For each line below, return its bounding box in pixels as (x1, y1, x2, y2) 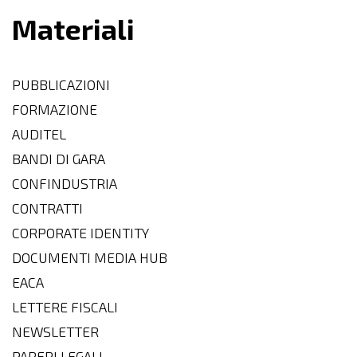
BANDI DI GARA (12, 151, 105, 167)
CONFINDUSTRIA (12, 175, 117, 192)
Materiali (12, 12, 135, 45)
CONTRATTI (12, 200, 83, 217)
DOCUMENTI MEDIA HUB (12, 249, 167, 266)
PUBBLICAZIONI (12, 76, 110, 93)
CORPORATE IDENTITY (12, 225, 149, 241)
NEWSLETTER (12, 324, 99, 340)
